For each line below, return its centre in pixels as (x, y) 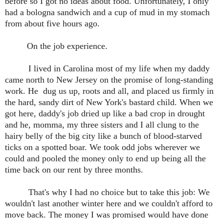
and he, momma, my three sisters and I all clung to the (102, 125)
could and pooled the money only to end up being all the (105, 159)
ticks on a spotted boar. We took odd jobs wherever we (102, 147)
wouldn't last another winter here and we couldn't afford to (109, 204)
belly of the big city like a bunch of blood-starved (112, 136)
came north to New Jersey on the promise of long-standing (109, 80)
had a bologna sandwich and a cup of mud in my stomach (107, 12)
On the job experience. (56, 46)
